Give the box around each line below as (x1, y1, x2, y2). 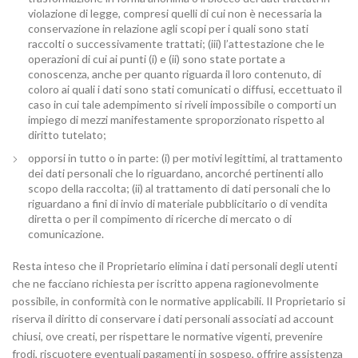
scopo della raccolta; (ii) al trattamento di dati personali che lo (28, 181, 331, 195)
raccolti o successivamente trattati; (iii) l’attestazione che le (28, 37, 324, 50)
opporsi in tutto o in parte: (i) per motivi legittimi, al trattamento (28, 151, 343, 165)
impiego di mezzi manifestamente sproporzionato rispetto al (28, 113, 324, 126)
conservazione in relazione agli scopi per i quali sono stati (28, 22, 308, 35)
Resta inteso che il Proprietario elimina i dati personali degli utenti (12, 259, 337, 272)
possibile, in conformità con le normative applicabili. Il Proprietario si (12, 294, 345, 308)
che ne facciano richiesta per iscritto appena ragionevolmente (12, 276, 319, 290)
